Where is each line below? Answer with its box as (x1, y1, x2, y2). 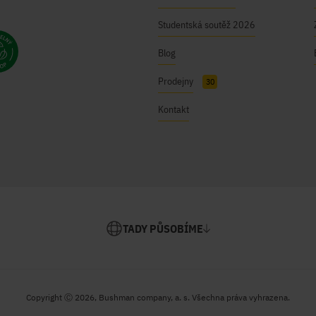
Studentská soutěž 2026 (158, 18, 255, 31)
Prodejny (158, 75, 193, 87)
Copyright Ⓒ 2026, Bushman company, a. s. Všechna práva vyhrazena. (26, 292, 290, 303)
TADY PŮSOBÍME (123, 221, 203, 236)
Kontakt (158, 103, 189, 116)
